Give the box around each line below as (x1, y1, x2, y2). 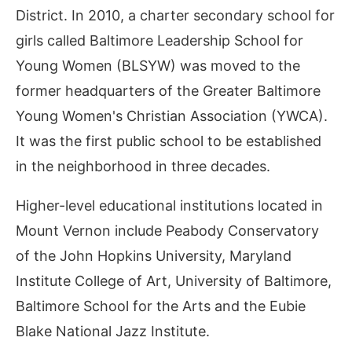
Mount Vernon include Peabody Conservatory (16, 222, 319, 239)
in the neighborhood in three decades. (16, 158, 270, 174)
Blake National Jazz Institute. (16, 323, 210, 339)
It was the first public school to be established (16, 133, 321, 149)
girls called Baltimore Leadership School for (16, 32, 303, 49)
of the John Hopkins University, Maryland (16, 247, 291, 264)
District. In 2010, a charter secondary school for (16, 7, 335, 24)
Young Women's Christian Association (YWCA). (16, 108, 328, 124)
